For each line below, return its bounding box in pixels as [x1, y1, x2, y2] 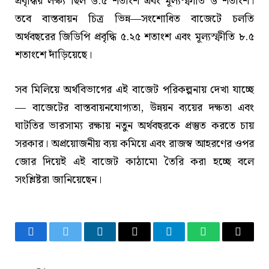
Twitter [64, 234, 96, 247]
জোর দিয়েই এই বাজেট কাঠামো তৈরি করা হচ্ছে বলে [15, 153, 254, 171]
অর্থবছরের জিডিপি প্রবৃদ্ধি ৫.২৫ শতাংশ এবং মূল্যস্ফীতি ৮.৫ [15, 28, 254, 46]
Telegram [168, 234, 209, 247]
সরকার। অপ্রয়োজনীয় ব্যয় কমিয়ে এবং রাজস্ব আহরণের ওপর [15, 134, 254, 153]
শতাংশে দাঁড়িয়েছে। [15, 46, 92, 64]
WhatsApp [202, 234, 249, 247]
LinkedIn [99, 234, 139, 247]
